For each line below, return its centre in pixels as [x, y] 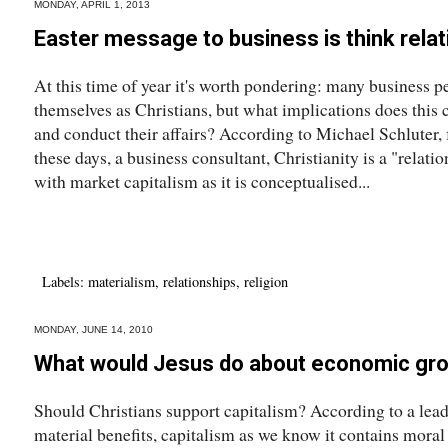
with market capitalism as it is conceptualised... [202, 180]
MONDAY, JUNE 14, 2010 [93, 329]
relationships [199, 281]
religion [266, 281]
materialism [121, 281]
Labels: [65, 281]
